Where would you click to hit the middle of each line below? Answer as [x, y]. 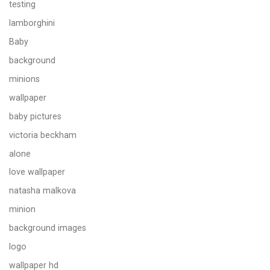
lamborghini [32, 23]
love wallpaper [37, 172]
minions [24, 79]
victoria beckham [43, 135]
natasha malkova [42, 191]
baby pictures [35, 116]
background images [48, 228]
